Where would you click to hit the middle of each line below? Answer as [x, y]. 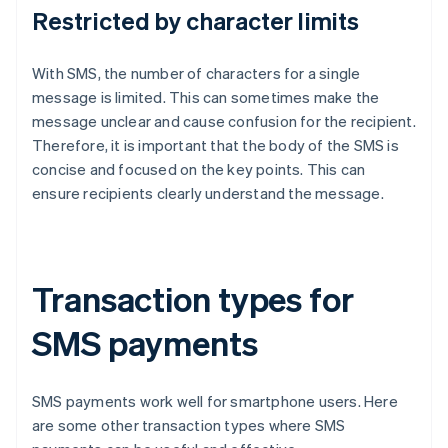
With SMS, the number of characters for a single [196, 73]
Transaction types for [193, 299]
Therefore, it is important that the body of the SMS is [215, 145]
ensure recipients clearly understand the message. [208, 193]
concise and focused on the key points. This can [199, 169]
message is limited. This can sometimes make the [206, 97]
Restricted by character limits [195, 21]
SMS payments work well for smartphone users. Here [215, 401]
